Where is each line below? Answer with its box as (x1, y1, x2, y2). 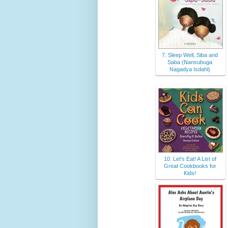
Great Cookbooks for (163, 163, 216, 169)
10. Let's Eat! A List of (163, 156, 216, 162)
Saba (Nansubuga (167, 59, 212, 66)
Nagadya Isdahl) (169, 66, 210, 73)
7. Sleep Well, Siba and (162, 52, 218, 59)
